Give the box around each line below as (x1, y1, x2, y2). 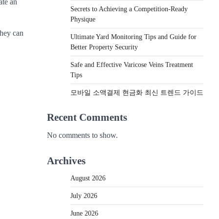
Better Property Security (70, 43, 138, 51)
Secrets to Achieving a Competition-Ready (70, 5, 188, 13)
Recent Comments (47, 111, 127, 123)
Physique (70, 15, 95, 23)
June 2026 (70, 209, 98, 217)
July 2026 (70, 192, 97, 199)
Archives (47, 155, 86, 166)
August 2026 (70, 174, 106, 182)
